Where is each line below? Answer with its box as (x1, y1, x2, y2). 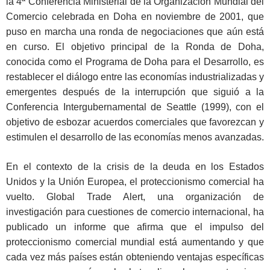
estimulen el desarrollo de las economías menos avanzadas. (6, 132, 264, 143)
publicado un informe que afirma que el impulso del (6, 222, 264, 233)
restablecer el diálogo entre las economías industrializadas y (6, 72, 264, 83)
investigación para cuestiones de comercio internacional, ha (6, 207, 264, 218)
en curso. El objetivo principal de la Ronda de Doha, (6, 42, 264, 52)
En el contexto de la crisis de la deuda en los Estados (6, 162, 264, 172)
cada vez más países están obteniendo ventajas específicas (6, 252, 264, 263)
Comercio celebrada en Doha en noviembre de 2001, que (6, 11, 264, 22)
